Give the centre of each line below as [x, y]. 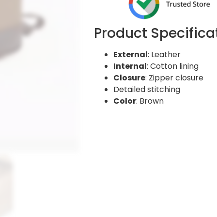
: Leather [164, 55]
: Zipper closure [175, 78]
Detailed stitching [147, 90]
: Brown [150, 101]
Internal [130, 66]
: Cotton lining [173, 66]
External [131, 55]
